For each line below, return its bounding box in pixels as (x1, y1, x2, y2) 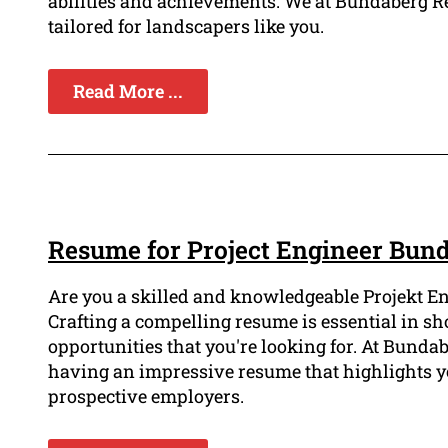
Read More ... (73, 78, 183, 103)
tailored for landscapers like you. (48, 13, 324, 38)
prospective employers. (48, 383, 244, 408)
